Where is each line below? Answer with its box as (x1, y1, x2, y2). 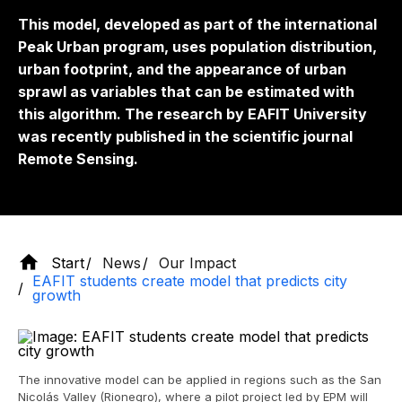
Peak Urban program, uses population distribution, (18, 38, 377, 56)
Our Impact (159, 253, 236, 272)
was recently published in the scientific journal (18, 127, 353, 145)
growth (32, 286, 81, 304)
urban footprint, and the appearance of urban (18, 60, 346, 78)
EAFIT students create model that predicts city (32, 272, 347, 290)
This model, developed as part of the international (18, 15, 377, 33)
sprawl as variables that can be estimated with (18, 83, 354, 100)
